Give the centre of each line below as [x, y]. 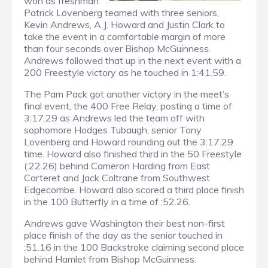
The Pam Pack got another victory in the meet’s [127, 94]
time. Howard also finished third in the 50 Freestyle [133, 153]
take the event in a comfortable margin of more [125, 36]
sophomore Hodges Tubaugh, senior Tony [113, 130]
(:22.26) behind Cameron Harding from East [117, 165]
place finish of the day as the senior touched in [123, 235]
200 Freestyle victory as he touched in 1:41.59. [125, 72]
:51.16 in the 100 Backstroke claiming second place [134, 247]
